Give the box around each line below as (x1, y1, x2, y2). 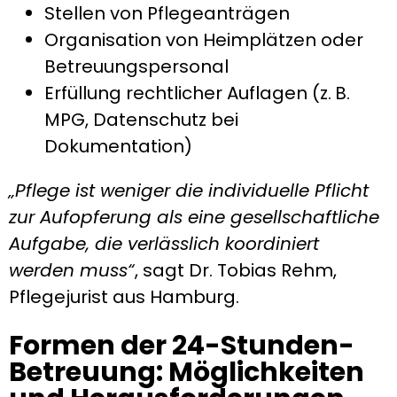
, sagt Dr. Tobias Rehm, (135, 257, 337, 283)
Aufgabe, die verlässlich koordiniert (9, 230, 319, 256)
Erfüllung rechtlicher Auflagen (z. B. (44, 80, 350, 105)
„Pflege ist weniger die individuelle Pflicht (9, 177, 369, 203)
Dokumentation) (44, 133, 192, 159)
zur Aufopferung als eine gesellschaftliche (9, 204, 379, 230)
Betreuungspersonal (44, 53, 229, 79)
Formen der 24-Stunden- (9, 326, 354, 364)
